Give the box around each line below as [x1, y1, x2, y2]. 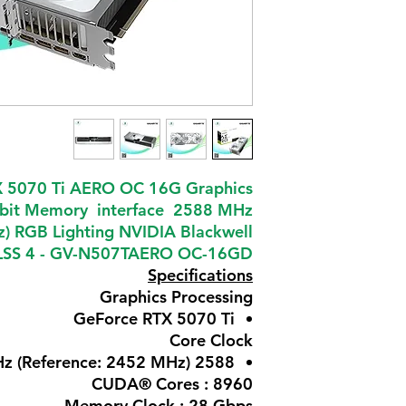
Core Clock [169, 329, 253, 351]
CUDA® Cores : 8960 [92, 372, 253, 394]
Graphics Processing [100, 285, 253, 307]
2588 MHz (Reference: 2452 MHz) [195, 351, 235, 372]
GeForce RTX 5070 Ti [73, 307, 235, 329]
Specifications [148, 264, 253, 285]
